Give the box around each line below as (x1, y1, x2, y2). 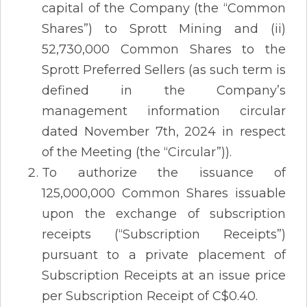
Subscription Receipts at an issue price (42, 267, 286, 283)
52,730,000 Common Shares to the (42, 41, 286, 57)
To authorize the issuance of (42, 164, 286, 180)
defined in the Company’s (42, 82, 286, 98)
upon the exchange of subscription (42, 206, 286, 221)
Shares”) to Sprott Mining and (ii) (42, 21, 286, 36)
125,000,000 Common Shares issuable (42, 185, 286, 201)
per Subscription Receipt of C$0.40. (42, 288, 258, 304)
